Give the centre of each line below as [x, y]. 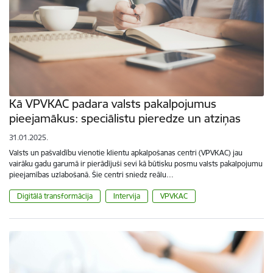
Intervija [126, 196]
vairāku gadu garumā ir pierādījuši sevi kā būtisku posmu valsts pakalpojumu [136, 164]
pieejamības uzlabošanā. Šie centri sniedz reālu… [91, 175]
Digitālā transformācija [55, 196]
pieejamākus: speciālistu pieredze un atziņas [125, 119]
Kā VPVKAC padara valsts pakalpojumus [113, 104]
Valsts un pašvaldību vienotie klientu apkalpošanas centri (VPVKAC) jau [126, 153]
